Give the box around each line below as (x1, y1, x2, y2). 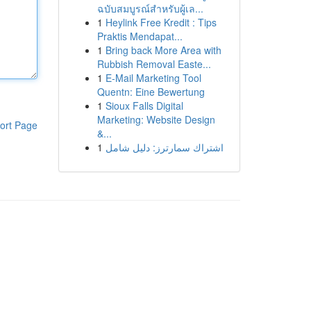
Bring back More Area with (105, 43, 221, 57)
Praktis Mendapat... (96, 29, 183, 43)
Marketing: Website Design (96, 112, 215, 126)
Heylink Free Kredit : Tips (105, 15, 217, 29)
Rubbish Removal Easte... (96, 57, 211, 71)
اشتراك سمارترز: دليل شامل (105, 140, 224, 154)
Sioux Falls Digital (105, 99, 183, 112)
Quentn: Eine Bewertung (96, 85, 205, 99)
